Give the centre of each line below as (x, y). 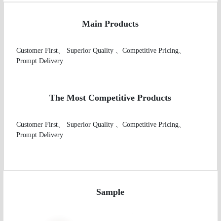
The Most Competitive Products (110, 97)
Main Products (110, 23)
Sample (110, 192)
